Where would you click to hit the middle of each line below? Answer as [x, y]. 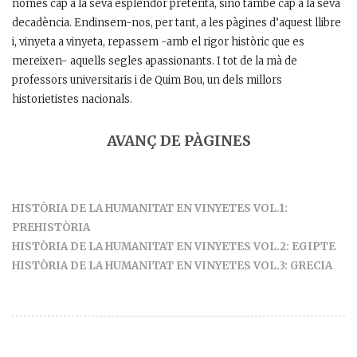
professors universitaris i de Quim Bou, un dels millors [147, 80]
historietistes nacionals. [72, 100]
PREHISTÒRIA [51, 228]
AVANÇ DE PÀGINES [178, 141]
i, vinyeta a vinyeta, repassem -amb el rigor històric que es [158, 42]
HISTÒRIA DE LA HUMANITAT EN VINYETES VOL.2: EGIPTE [174, 247]
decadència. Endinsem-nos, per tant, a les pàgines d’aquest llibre [177, 23]
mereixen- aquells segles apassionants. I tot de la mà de [155, 61]
